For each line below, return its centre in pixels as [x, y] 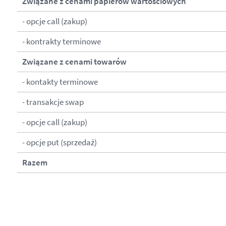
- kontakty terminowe [60, 81]
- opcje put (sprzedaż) [59, 142]
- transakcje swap [53, 102]
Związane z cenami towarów [74, 61]
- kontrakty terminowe [61, 41]
